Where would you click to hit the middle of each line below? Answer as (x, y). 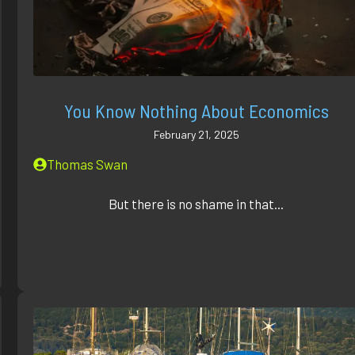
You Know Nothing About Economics (196, 110)
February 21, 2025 (196, 134)
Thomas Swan (88, 164)
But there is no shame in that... (197, 204)
